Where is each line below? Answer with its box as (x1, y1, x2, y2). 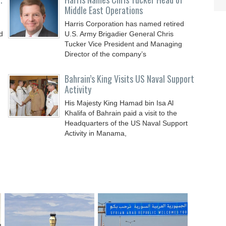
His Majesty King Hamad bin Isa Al (65, 99, 174, 107)
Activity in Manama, (65, 129, 127, 137)
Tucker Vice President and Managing (65, 40, 183, 48)
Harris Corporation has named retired (65, 20, 185, 28)
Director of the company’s (65, 50, 147, 58)
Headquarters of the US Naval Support (65, 119, 188, 127)
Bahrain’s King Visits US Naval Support (65, 72, 195, 85)
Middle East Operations (65, 4, 143, 17)
